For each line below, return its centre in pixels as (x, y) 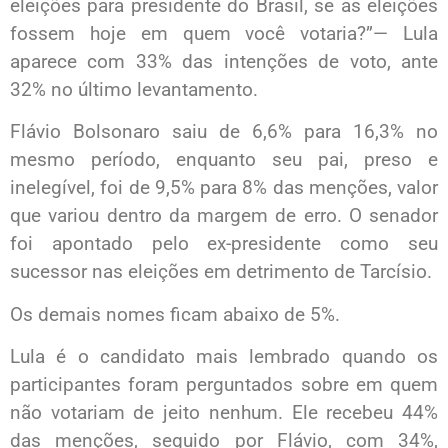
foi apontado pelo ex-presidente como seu (224, 244)
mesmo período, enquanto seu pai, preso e (224, 160)
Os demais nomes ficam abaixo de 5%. (175, 314)
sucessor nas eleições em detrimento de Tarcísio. (221, 272)
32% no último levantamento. (134, 89)
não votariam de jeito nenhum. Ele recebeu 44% (224, 412)
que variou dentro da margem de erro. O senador (224, 216)
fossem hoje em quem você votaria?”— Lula (224, 33)
